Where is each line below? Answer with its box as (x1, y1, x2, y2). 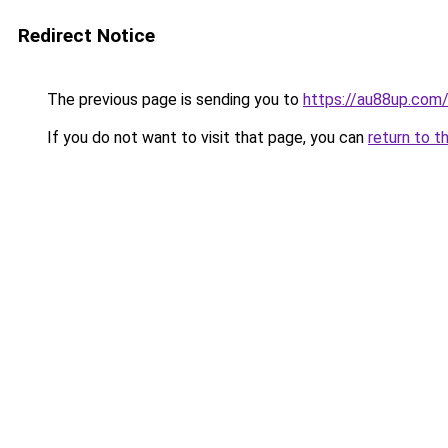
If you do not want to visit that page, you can (43, 128, 368, 147)
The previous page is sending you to (43, 90, 303, 109)
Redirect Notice (18, 24, 155, 47)
